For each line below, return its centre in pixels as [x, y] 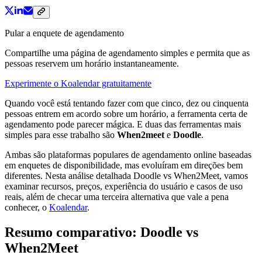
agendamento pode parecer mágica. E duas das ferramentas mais [123, 124]
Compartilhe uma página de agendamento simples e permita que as [127, 53]
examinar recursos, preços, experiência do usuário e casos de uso [124, 186]
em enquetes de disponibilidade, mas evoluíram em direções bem [124, 165]
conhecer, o [27, 207]
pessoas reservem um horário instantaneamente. [92, 63]
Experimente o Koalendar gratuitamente [78, 83]
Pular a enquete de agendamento [64, 33]
